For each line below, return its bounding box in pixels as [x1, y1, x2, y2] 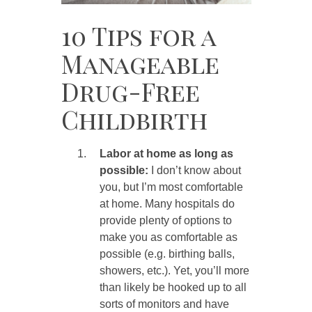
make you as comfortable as [99, 231, 237, 244]
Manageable [61, 47, 219, 81]
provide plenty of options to [99, 214, 232, 227]
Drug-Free [61, 75, 200, 109]
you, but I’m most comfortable [99, 181, 243, 194]
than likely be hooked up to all [99, 281, 247, 294]
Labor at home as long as [99, 148, 233, 160]
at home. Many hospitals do [99, 198, 235, 210]
